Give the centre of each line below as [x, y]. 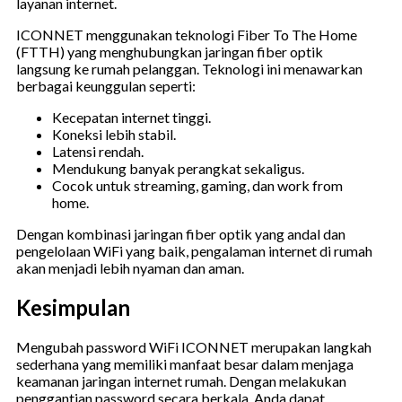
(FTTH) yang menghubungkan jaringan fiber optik [170, 52]
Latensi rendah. [98, 152]
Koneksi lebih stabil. [114, 135]
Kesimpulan [73, 307]
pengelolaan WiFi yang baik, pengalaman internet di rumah [194, 251]
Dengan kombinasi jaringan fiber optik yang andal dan [181, 234]
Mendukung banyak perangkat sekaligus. [178, 169]
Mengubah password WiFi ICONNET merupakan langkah [194, 346]
